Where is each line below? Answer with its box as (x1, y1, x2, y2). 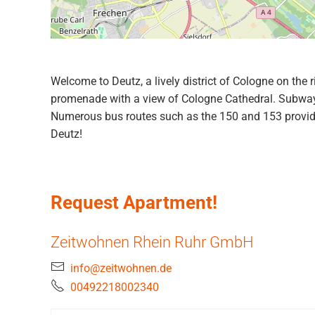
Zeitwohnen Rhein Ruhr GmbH (51, 232, 254, 251)
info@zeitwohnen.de (70, 261, 172, 275)
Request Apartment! (51, 192, 217, 214)
